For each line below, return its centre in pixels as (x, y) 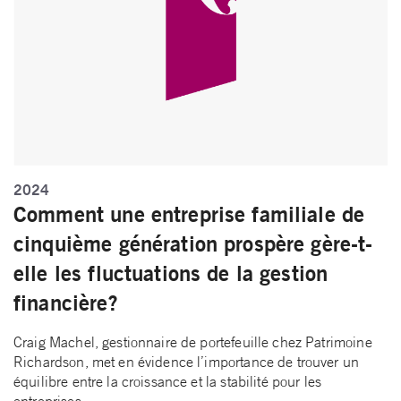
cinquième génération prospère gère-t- (193, 244)
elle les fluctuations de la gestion (171, 273)
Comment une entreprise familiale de (189, 214)
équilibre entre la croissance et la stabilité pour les (168, 382)
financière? (66, 303)
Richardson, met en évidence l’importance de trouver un (187, 362)
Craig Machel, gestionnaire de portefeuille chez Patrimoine (193, 342)
